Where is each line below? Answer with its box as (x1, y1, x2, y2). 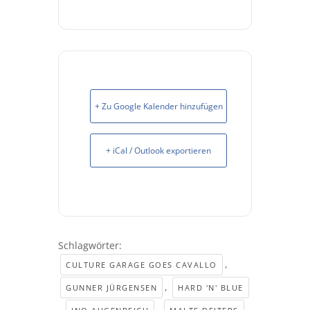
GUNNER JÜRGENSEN (66, 282, 157, 293)
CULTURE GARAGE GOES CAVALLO (66, 259, 217, 271)
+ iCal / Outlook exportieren (106, 145, 211, 157)
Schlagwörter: (58, 239, 122, 253)
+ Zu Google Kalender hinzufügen (94, 100, 223, 113)
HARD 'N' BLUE (178, 282, 244, 293)
